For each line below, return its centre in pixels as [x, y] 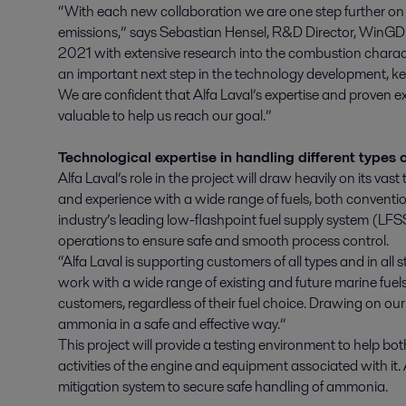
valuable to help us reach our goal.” [165, 116]
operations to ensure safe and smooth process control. [223, 241]
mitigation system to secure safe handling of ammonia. [224, 387]
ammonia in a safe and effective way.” [172, 324]
